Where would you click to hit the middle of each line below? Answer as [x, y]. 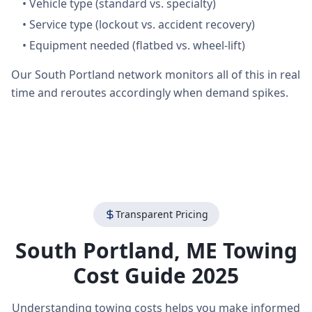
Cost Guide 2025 [156, 275]
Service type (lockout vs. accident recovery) [142, 24]
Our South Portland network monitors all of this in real [156, 75]
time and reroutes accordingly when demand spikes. [150, 93]
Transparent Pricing [162, 214]
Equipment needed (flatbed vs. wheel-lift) [137, 45]
